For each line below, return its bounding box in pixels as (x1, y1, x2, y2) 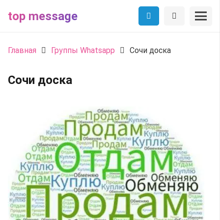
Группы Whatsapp (51, 46, 115, 55)
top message (8, 9, 78, 23)
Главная (8, 46, 36, 55)
